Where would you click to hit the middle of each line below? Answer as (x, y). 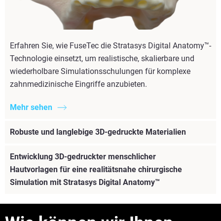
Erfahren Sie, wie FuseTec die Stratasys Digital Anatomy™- (110, 46)
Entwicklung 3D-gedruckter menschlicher (83, 157)
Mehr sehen (31, 108)
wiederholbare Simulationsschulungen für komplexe (100, 72)
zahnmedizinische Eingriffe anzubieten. (78, 84)
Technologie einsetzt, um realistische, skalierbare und (102, 59)
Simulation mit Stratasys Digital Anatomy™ (85, 183)
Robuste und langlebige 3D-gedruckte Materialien (98, 132)
